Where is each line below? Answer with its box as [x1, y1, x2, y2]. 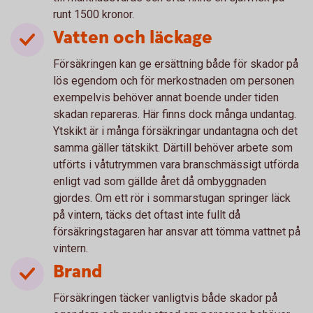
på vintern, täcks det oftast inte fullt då [53, 208, 240, 221]
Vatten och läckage [53, 26, 212, 50]
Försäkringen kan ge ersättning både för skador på [53, 57, 298, 71]
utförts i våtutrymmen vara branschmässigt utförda [53, 158, 299, 171]
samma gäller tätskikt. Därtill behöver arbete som [53, 141, 293, 154]
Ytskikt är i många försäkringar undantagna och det [53, 124, 298, 138]
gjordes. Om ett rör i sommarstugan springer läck [53, 191, 291, 205]
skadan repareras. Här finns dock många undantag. [53, 108, 296, 121]
